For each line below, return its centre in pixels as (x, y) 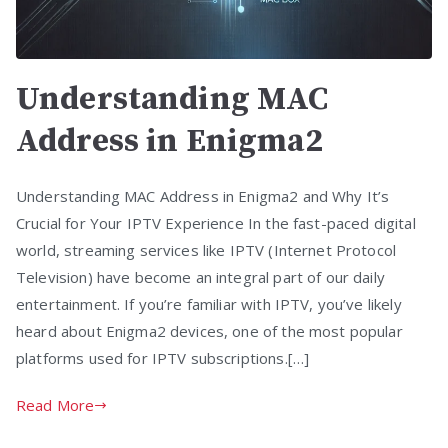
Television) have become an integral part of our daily (200, 277)
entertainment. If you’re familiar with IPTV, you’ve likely (209, 304)
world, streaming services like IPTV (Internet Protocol (206, 250)
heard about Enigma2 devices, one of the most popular (209, 331)
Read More (55, 405)
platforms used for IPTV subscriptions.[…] (163, 358)
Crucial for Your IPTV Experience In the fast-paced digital (216, 223)
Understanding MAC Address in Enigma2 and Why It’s (203, 196)
